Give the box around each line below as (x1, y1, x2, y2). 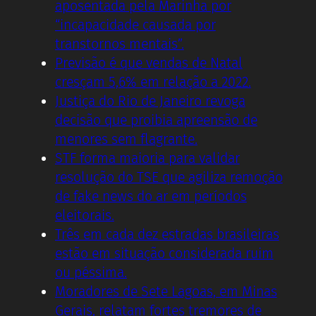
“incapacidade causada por (55, 16, 216, 33)
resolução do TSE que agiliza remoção (55, 169, 283, 186)
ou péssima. (55, 264, 127, 281)
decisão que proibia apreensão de (55, 111, 257, 128)
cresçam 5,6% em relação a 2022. (55, 73, 251, 90)
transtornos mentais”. (55, 35, 184, 52)
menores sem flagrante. (55, 130, 197, 147)
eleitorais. (55, 207, 114, 224)
